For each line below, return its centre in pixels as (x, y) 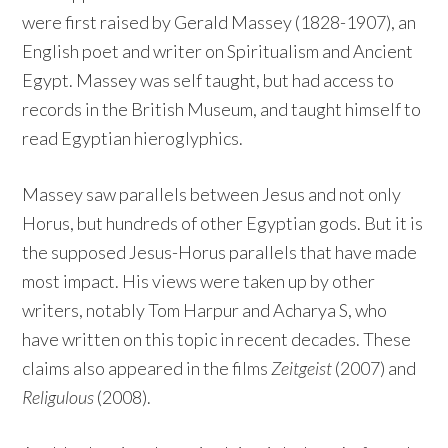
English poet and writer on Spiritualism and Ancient (218, 50)
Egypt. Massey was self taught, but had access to (208, 79)
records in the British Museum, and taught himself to (222, 108)
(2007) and (374, 367)
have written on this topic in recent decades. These (217, 338)
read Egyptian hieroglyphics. (133, 137)
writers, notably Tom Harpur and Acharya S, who (205, 309)
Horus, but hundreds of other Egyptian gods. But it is (223, 222)
